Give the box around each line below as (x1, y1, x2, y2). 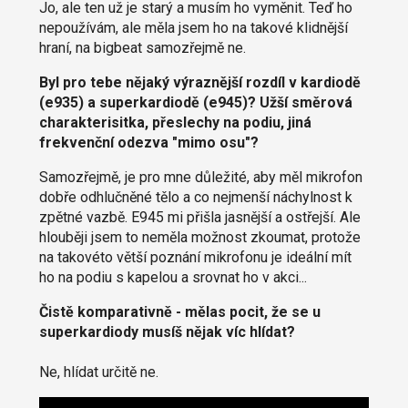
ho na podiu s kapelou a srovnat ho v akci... (38, 269, 307, 287)
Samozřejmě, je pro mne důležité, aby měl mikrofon (38, 168, 362, 187)
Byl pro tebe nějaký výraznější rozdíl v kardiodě (38, 74, 361, 92)
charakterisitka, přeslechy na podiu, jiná (38, 114, 311, 132)
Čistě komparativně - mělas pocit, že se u (38, 303, 321, 321)
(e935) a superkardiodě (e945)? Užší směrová (38, 94, 352, 112)
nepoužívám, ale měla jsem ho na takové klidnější (38, 19, 348, 37)
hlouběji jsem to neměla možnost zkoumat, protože (38, 229, 361, 247)
